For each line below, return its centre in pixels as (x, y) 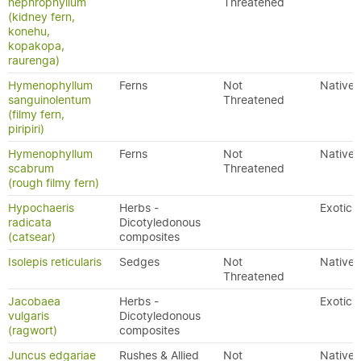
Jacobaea (34, 301)
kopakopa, (36, 46)
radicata (30, 222)
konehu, (29, 31)
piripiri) (26, 129)
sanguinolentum (50, 100)
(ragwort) (33, 330)
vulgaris (29, 316)
